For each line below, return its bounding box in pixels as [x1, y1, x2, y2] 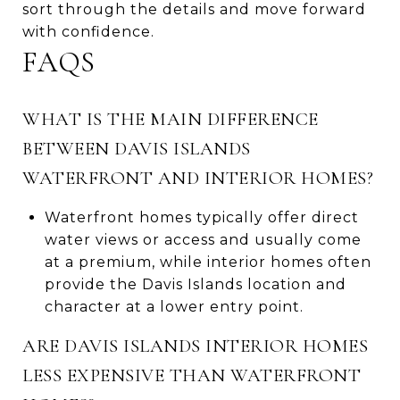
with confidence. [22, 22, 154, 40]
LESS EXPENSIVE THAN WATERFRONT [22, 363, 361, 387]
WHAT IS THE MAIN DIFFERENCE [22, 107, 319, 130]
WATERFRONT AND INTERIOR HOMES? [22, 166, 373, 189]
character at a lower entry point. [44, 297, 304, 315]
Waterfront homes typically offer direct [44, 208, 359, 226]
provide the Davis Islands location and [44, 275, 346, 293]
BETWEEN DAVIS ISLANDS [22, 137, 251, 160]
